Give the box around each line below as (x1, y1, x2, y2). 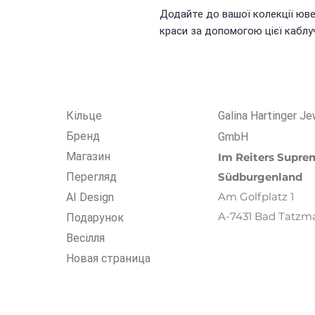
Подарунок (66, 210, 124, 224)
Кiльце (66, 108, 102, 122)
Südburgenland (218, 169, 302, 184)
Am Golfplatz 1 (218, 189, 294, 203)
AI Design (66, 190, 114, 204)
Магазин (66, 149, 110, 163)
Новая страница (66, 251, 150, 265)
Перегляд (66, 169, 117, 184)
